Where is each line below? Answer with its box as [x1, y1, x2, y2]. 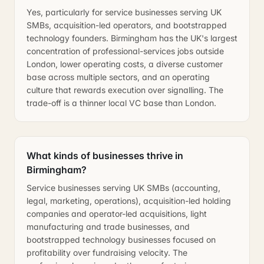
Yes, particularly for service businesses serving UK [27, 7, 222, 17]
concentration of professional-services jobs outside [27, 46, 224, 56]
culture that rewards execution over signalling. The [27, 85, 223, 95]
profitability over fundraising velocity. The [27, 247, 187, 258]
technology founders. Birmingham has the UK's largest [27, 33, 237, 43]
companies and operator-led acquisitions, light [27, 209, 207, 219]
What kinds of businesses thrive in [27, 150, 183, 161]
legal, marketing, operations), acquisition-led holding [27, 196, 231, 206]
